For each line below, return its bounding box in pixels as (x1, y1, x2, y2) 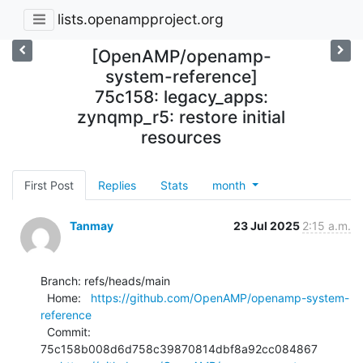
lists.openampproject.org (58, 11, 224, 28)
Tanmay (70, 218, 113, 233)
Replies (98, 177, 136, 192)
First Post (24, 177, 74, 192)
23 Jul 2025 (233, 218, 302, 233)
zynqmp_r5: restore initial (77, 106, 286, 127)
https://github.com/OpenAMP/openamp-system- (91, 290, 349, 305)
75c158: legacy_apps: (94, 86, 268, 107)
